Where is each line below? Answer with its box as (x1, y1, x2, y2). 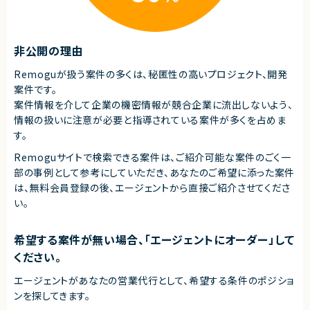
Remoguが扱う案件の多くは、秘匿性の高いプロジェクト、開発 (14, 66, 288, 81)
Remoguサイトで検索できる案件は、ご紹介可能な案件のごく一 (14, 149, 291, 164)
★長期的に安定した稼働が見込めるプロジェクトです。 (14, 4, 219, 16)
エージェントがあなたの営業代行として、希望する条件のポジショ (14, 273, 294, 287)
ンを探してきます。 (14, 288, 91, 302)
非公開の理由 (14, 42, 83, 59)
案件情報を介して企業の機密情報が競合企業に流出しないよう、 (14, 97, 293, 111)
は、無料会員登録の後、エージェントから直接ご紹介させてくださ (14, 180, 291, 194)
